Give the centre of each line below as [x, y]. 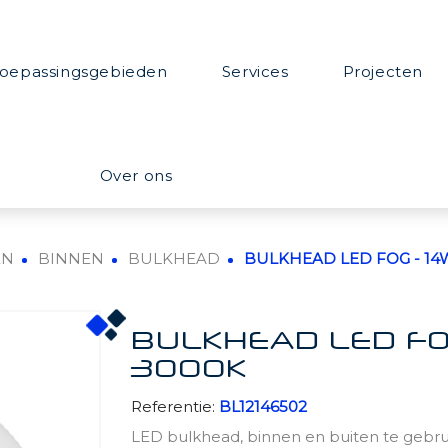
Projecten [382, 71]
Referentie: [173, 406]
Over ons [136, 175]
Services [255, 71]
